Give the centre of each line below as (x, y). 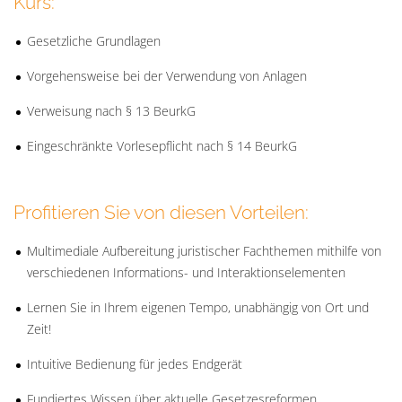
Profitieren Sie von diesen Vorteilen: (161, 212)
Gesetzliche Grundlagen (94, 40)
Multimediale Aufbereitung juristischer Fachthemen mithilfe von (204, 250)
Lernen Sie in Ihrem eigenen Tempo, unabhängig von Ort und (198, 307)
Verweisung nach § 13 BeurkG (111, 110)
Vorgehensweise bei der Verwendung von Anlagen (167, 75)
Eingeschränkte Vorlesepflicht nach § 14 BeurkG (162, 145)
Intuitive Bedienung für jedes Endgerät (135, 363)
